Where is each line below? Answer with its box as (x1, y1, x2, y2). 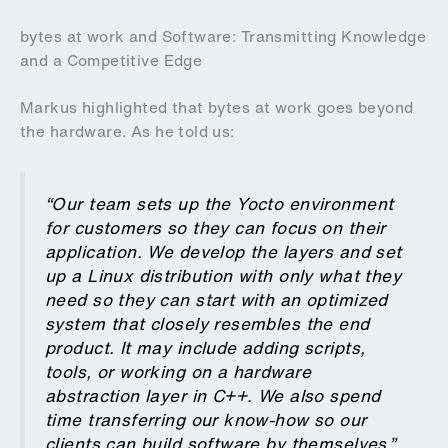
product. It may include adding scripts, (45, 334, 366, 360)
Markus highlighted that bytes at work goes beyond (20, 96, 414, 120)
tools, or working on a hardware (45, 358, 312, 384)
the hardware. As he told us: (20, 120, 235, 144)
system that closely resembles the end (45, 310, 370, 336)
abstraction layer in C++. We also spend (45, 382, 381, 408)
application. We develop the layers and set (45, 238, 402, 264)
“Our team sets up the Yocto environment (45, 190, 394, 216)
